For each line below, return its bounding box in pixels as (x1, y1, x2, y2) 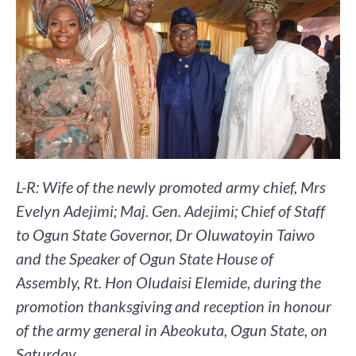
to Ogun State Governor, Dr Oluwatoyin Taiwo (16, 225, 315, 245)
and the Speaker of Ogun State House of (16, 249, 273, 269)
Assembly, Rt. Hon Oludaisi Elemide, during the (16, 273, 321, 292)
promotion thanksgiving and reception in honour (16, 296, 331, 316)
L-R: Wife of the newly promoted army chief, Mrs (16, 177, 326, 197)
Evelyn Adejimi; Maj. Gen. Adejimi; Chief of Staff (16, 201, 325, 221)
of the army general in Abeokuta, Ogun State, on (16, 320, 327, 340)
